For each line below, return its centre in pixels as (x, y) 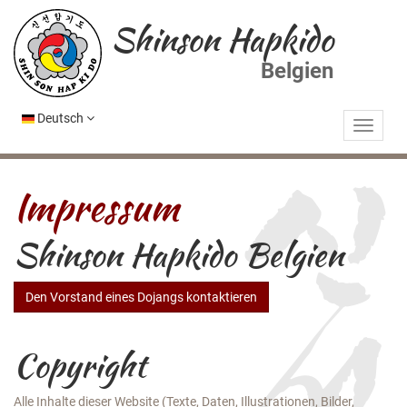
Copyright (80, 365)
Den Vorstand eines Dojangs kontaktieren (141, 297)
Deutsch (62, 118)
